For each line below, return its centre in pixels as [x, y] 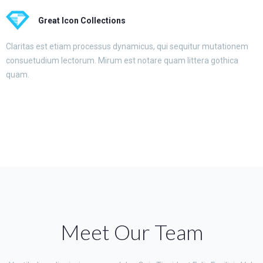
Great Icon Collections [82, 21]
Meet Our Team [131, 232]
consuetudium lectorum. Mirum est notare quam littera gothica [122, 60]
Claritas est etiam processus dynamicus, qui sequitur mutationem [127, 46]
